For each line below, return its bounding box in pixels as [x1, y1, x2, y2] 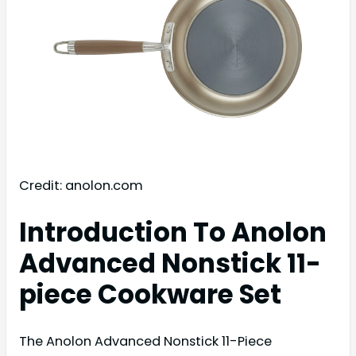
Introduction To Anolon [19, 214, 327, 250]
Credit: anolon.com [19, 176, 143, 195]
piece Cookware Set [19, 276, 281, 312]
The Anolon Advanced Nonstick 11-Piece [19, 331, 272, 350]
